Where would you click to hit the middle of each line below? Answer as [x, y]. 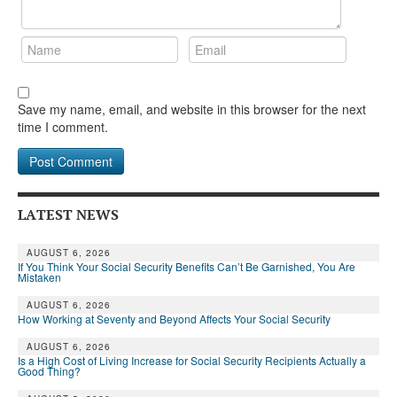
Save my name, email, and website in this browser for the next [192, 109]
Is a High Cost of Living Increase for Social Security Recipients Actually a [192, 360]
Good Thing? [49, 370]
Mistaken [39, 276]
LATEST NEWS [68, 214]
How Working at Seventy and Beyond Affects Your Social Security [174, 318]
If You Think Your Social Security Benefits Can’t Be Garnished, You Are [187, 266]
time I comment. [63, 126]
